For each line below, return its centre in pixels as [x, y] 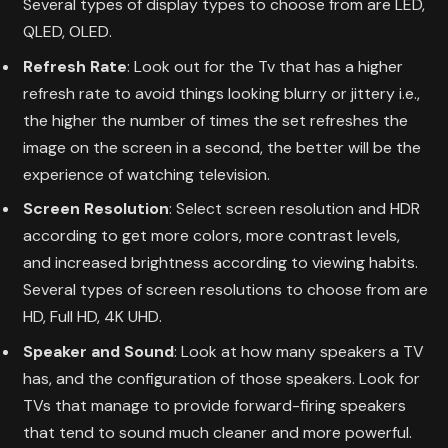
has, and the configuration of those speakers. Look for [221, 379]
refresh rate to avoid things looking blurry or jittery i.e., [221, 93]
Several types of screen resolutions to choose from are [225, 290]
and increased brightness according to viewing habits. [220, 263]
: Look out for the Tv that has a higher [265, 66]
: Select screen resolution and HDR [294, 209]
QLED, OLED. [67, 31]
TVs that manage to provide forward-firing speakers [214, 406]
